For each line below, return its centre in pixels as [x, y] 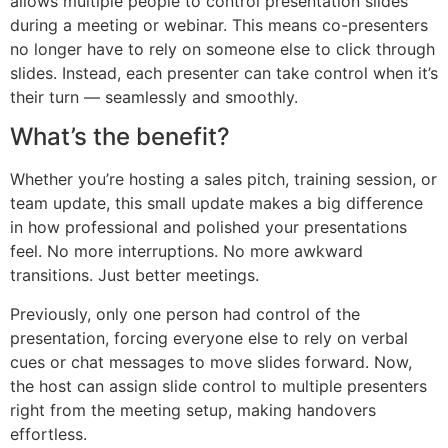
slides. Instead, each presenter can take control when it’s [224, 72]
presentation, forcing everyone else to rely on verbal [209, 337]
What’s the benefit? [120, 137]
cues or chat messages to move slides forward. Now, [211, 361]
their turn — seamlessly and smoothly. [154, 96]
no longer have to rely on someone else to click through [222, 48]
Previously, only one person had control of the [185, 313]
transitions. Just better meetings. [134, 275]
